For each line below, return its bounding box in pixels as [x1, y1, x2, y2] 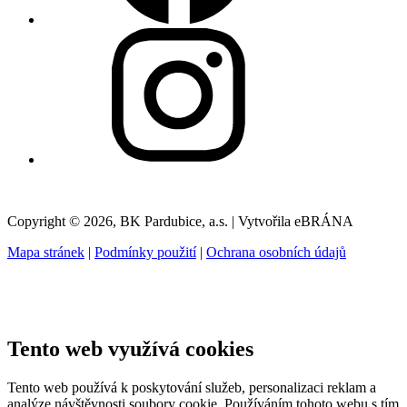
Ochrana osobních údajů [206, 244, 346, 261]
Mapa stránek [7, 244, 84, 261]
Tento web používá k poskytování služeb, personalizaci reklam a [7, 379, 376, 395]
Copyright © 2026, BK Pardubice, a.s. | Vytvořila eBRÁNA [7, 213, 353, 230]
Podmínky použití [94, 244, 196, 261]
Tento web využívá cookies [7, 337, 253, 362]
